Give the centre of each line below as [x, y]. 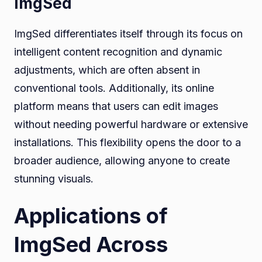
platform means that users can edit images [116, 106]
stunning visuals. [54, 178]
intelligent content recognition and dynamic [118, 51]
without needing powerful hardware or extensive [131, 124]
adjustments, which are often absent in [107, 70]
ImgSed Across [91, 244]
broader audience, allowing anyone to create [122, 160]
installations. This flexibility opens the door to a [127, 142]
